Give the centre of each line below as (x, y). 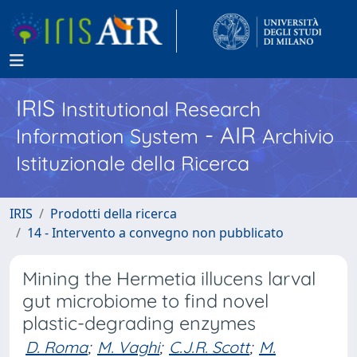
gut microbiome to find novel (145, 301)
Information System (107, 136)
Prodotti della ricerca (114, 214)
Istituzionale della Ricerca (133, 163)
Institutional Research (161, 109)
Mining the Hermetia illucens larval (169, 279)
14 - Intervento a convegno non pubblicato (155, 233)
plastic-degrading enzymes (139, 323)
